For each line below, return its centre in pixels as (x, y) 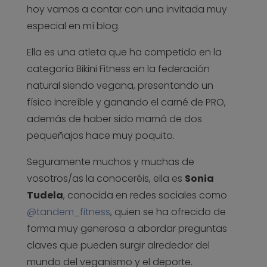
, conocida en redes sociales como (145, 195)
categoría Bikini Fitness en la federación (118, 69)
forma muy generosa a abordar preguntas (127, 229)
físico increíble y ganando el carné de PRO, (126, 103)
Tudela (45, 195)
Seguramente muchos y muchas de (110, 162)
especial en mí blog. (73, 26)
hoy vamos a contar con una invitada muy (127, 10)
